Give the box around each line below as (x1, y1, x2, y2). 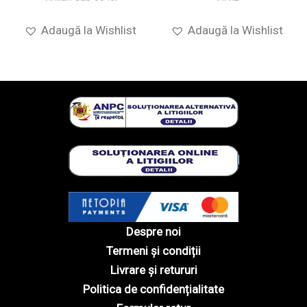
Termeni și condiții (106, 244, 201, 258)
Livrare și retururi (110, 263, 197, 278)
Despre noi (126, 225, 181, 239)
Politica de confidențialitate (83, 282, 224, 297)
